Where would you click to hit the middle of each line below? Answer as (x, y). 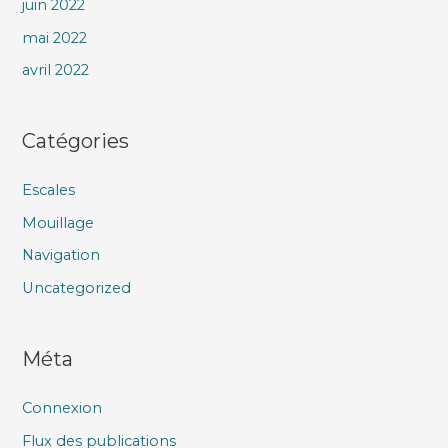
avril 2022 (56, 70)
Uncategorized (77, 287)
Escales (49, 190)
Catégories (76, 141)
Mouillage (58, 222)
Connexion (62, 407)
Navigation (61, 255)
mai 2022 (55, 37)
